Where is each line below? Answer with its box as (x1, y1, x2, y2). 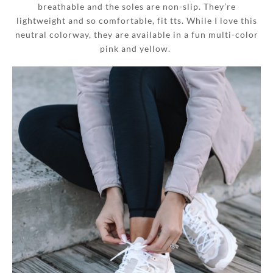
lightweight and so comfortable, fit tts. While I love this (16, 15, 257, 26)
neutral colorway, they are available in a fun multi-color (15, 29, 258, 40)
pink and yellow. (100, 43, 173, 54)
